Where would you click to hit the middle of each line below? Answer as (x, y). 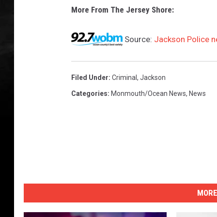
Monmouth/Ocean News (148, 94)
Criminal (124, 78)
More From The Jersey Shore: (123, 10)
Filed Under (90, 78)
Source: (138, 39)
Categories (89, 94)
